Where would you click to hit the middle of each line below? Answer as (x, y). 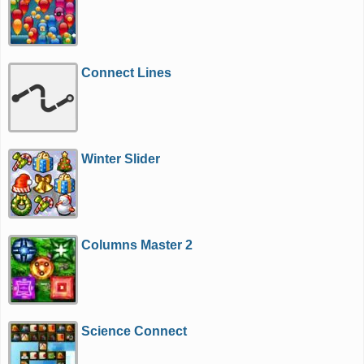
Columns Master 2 (137, 245)
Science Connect (134, 331)
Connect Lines (127, 73)
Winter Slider (121, 159)
